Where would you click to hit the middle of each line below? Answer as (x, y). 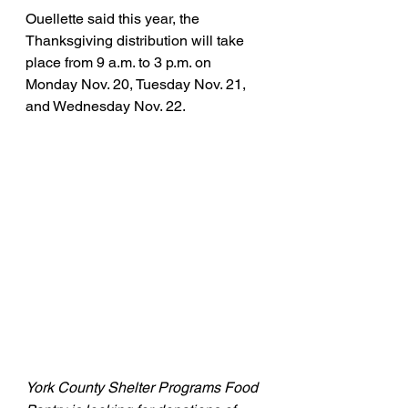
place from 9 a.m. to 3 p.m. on (120, 62)
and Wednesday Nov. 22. (106, 106)
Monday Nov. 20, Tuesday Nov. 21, (138, 84)
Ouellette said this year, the (114, 19)
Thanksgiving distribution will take (137, 41)
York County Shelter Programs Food (143, 388)
